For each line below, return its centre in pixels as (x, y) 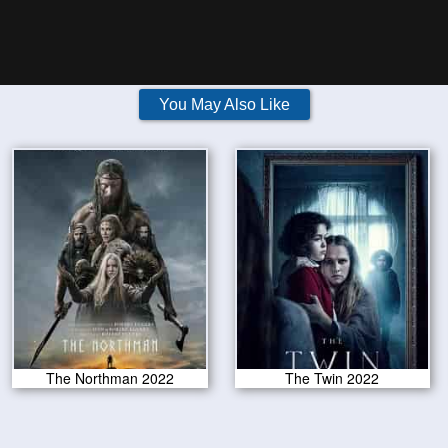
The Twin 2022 (332, 378)
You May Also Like (224, 104)
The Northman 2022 (110, 378)
